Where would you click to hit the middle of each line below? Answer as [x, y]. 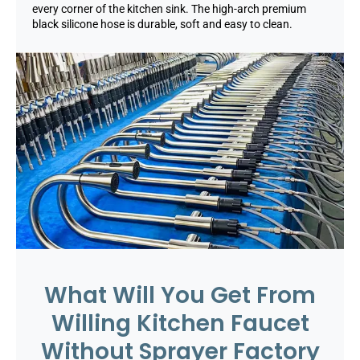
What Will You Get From [180, 296]
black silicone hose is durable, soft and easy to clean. [162, 25]
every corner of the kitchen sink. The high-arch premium [169, 9]
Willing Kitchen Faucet [180, 324]
